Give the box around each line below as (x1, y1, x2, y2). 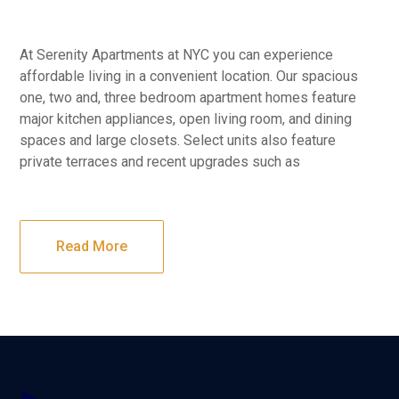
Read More (56, 237, 128, 255)
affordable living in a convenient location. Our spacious (20, 67, 359, 85)
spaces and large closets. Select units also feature (20, 131, 337, 149)
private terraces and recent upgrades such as (20, 152, 301, 170)
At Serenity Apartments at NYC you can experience (20, 45, 334, 63)
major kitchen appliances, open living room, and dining (20, 110, 353, 127)
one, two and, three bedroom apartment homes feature (20, 88, 357, 106)
